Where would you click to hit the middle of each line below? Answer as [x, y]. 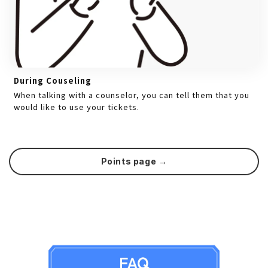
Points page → [134, 162]
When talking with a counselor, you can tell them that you [132, 95]
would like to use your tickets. [77, 107]
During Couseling [53, 81]
